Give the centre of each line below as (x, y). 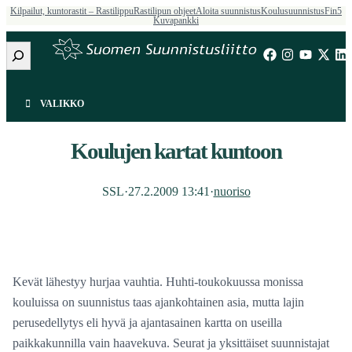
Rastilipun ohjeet (165, 11)
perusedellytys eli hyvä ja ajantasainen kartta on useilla (148, 323)
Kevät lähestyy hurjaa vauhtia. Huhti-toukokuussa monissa (158, 282)
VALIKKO (62, 103)
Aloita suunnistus (228, 11)
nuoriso (232, 191)
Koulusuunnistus (293, 11)
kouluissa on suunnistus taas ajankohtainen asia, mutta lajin (159, 302)
